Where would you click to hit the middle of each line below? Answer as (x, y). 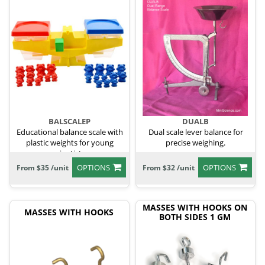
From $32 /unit (169, 168)
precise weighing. (195, 143)
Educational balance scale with (70, 132)
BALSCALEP (70, 122)
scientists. (70, 153)
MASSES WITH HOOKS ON (195, 208)
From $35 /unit (43, 168)
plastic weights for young (70, 143)
